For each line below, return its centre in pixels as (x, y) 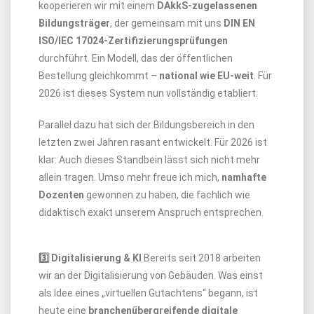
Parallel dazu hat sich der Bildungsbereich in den (146, 125)
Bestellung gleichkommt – (99, 76)
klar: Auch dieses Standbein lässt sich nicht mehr (149, 160)
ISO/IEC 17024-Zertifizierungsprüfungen (133, 41)
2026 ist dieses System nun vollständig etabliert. (148, 93)
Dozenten (61, 195)
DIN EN (239, 23)
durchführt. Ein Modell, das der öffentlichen (136, 58)
